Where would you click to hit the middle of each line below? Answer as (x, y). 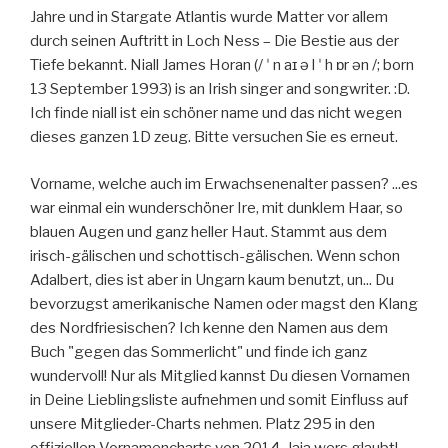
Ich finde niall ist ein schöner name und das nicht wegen (216, 113)
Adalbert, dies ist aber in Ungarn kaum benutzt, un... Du (212, 279)
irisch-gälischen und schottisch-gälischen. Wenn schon (215, 255)
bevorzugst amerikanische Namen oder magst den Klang (224, 303)
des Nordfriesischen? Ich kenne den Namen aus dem (209, 327)
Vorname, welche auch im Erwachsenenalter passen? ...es (224, 183)
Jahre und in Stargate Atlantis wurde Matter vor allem (209, 17)
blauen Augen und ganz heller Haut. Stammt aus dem (208, 231)
